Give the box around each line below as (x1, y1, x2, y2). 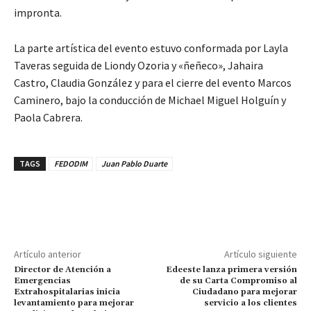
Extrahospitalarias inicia (14, 286, 120, 297)
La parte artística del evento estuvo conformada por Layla (14, 40, 288, 55)
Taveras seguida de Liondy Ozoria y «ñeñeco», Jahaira (14, 58, 263, 72)
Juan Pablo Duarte (101, 158, 167, 169)
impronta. (14, 5, 62, 19)
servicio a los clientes (203, 297, 297, 308)
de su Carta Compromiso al (179, 275, 297, 286)
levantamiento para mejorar (14, 297, 134, 308)
